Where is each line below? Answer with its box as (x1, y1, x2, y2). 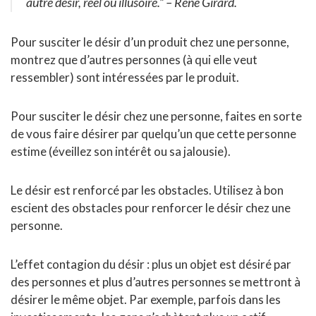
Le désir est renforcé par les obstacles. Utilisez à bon (11, 183, 284, 198)
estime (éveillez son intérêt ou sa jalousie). (11, 144, 231, 159)
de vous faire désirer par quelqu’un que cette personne (11, 126, 296, 142)
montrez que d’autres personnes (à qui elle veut (11, 52, 257, 68)
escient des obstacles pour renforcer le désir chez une (11, 200, 291, 216)
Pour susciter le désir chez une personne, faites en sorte (11, 109, 302, 124)
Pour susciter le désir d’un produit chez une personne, (11, 35, 289, 50)
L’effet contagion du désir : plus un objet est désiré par (11, 257, 291, 272)
